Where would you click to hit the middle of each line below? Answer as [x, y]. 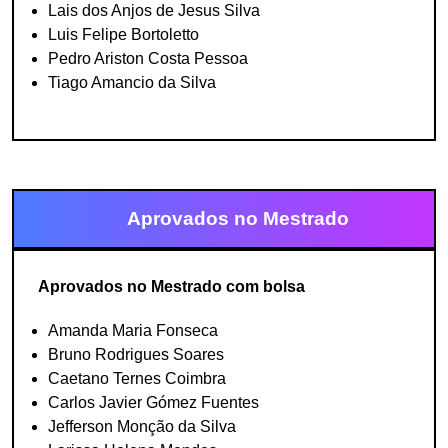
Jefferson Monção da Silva [142, 426]
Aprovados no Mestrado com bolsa [171, 286]
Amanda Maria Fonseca [133, 330]
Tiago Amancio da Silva [132, 82]
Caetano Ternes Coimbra [137, 378]
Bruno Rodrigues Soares [136, 354]
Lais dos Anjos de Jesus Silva [154, 10]
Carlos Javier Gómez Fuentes [153, 402]
